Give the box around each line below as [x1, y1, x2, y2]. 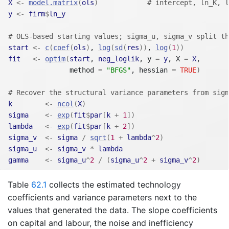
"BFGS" [106, 66, 131, 75]
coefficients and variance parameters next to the [8, 192, 197, 203]
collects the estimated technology [47, 179, 181, 190]
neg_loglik [98, 55, 139, 63]
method [8, 66, 98, 75]
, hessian [131, 66, 172, 75]
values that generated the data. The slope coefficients [8, 205, 217, 216]
